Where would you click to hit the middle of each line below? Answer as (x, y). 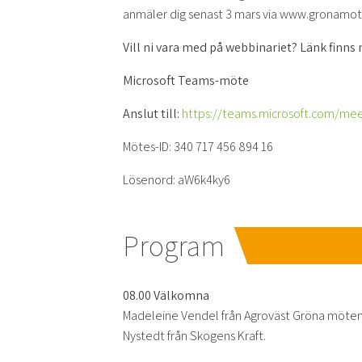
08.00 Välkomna (166, 295)
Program (174, 245)
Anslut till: (152, 114)
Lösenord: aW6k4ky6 (177, 180)
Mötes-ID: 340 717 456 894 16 (198, 147)
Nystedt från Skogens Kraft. (194, 336)
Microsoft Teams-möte (186, 80)
